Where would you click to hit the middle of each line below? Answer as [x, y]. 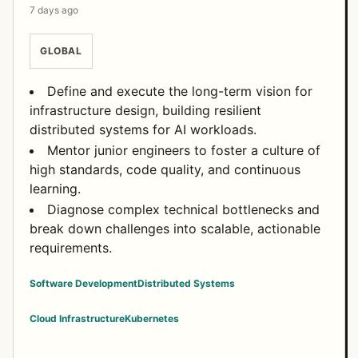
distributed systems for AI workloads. [143, 129]
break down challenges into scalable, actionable [175, 229]
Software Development [84, 283]
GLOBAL [61, 51]
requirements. [71, 248]
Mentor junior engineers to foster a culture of [184, 150]
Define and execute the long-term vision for [180, 91]
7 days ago [54, 10]
